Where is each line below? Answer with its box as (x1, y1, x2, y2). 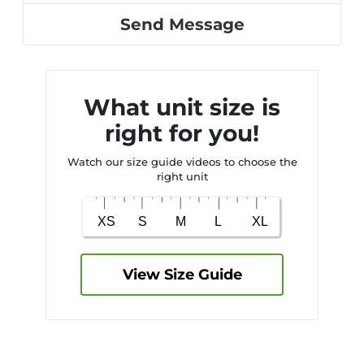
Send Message (119, 15, 245, 34)
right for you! (105, 119, 259, 147)
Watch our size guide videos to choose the (67, 155, 297, 168)
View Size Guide (122, 265, 242, 284)
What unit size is (84, 93, 280, 121)
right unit (156, 170, 208, 183)
